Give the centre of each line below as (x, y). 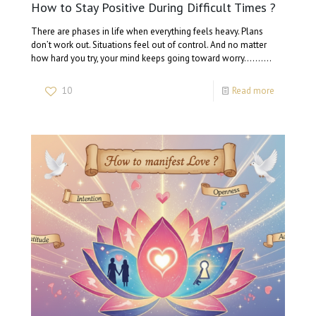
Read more (253, 91)
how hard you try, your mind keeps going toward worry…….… (152, 59)
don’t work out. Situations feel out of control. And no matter (149, 45)
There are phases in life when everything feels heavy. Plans (147, 32)
